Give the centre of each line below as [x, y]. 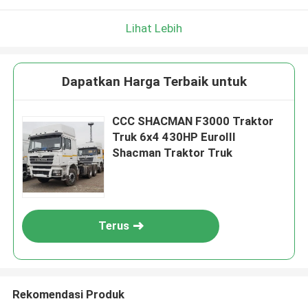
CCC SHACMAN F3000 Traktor [193, 121]
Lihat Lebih [154, 28]
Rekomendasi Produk [68, 294]
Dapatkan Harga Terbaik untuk [154, 82]
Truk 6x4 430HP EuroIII [174, 137]
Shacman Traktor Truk [173, 153]
